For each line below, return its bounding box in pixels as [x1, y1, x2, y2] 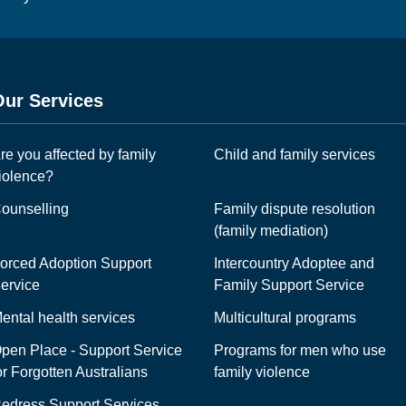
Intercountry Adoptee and [214, 255, 374, 271]
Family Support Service [214, 276, 364, 293]
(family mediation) [214, 222, 328, 238]
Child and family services [214, 146, 375, 162]
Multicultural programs [214, 309, 356, 325]
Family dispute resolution [214, 200, 375, 217]
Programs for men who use [214, 342, 386, 358]
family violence [214, 363, 310, 380]
